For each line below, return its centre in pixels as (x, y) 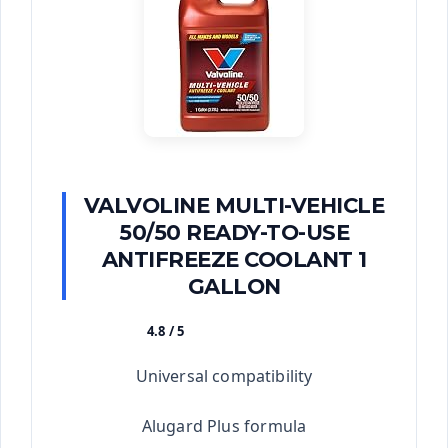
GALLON (234, 286)
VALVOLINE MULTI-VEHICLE (234, 205)
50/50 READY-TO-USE (234, 232)
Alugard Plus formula (224, 426)
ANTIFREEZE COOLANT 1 (234, 259)
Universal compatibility (224, 376)
